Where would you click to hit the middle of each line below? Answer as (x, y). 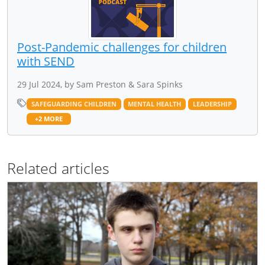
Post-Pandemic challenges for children (122, 47)
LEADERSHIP (212, 104)
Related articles (58, 168)
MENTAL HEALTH (155, 104)
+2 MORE (49, 119)
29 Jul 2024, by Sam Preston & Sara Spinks (100, 84)
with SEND (46, 61)
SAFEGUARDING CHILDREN (74, 104)
